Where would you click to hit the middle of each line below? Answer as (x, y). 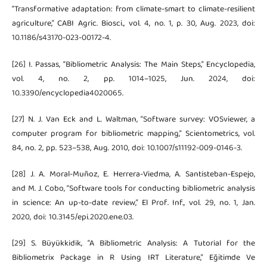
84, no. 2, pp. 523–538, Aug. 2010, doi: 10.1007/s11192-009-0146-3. (127, 148)
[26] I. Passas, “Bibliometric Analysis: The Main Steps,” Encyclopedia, (133, 65)
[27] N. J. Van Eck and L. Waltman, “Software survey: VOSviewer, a (133, 119)
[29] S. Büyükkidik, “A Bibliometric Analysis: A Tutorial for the (133, 243)
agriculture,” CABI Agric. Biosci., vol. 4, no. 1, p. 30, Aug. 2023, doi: (133, 24)
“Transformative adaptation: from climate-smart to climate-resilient (133, 10)
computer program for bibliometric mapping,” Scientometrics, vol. (133, 134)
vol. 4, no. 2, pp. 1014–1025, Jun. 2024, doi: (133, 79)
